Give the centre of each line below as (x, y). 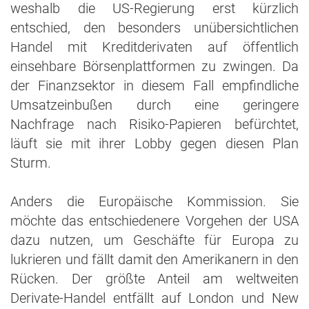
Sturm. (31, 163)
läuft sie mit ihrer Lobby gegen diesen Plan (154, 143)
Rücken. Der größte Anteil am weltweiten (154, 279)
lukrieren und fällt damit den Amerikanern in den (154, 259)
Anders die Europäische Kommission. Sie (154, 201)
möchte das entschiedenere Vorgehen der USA (154, 221)
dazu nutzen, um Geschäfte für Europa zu (154, 240)
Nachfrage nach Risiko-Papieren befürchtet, (154, 124)
